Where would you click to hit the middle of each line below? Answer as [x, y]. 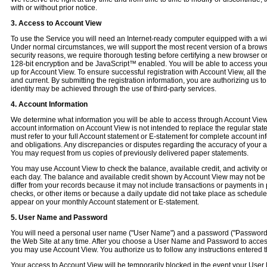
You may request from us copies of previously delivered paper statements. [130, 153]
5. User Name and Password [59, 218]
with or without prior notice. [54, 8]
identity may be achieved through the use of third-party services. [114, 89]
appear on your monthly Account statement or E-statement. [105, 202]
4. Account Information [49, 104]
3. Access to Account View [56, 23]
